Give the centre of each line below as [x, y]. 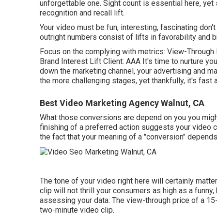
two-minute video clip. [77, 210]
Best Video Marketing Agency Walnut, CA [122, 103]
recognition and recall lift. [82, 13]
